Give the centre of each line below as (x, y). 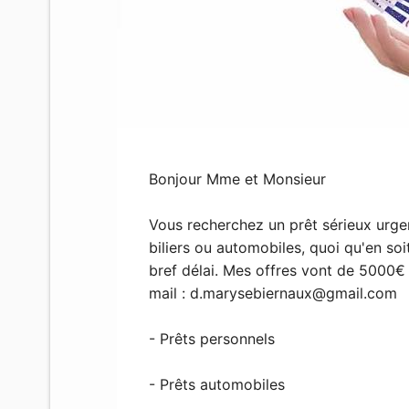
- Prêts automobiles (216, 384)
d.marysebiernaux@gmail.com (293, 293)
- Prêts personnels (211, 338)
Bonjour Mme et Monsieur (237, 178)
